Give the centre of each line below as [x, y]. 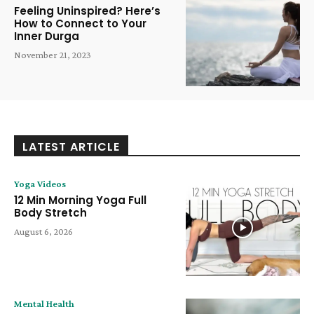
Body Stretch [50, 213]
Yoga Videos [40, 184]
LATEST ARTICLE [71, 147]
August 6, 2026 [43, 232]
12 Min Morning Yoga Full [80, 200]
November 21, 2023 [53, 54]
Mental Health [44, 303]
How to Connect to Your [80, 23]
